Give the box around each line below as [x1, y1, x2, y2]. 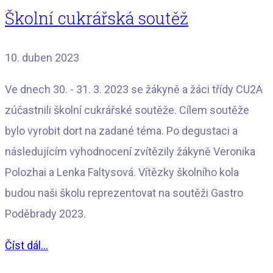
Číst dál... [5, 238, 48, 252]
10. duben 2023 [5, 51, 79, 64]
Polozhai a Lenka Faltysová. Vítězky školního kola [5, 165, 239, 179]
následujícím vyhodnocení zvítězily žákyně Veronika [5, 144, 255, 158]
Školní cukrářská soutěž [5, 7, 188, 29]
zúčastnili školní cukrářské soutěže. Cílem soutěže [5, 103, 249, 116]
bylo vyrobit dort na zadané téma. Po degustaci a [5, 124, 238, 137]
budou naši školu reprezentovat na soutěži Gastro [5, 186, 243, 199]
